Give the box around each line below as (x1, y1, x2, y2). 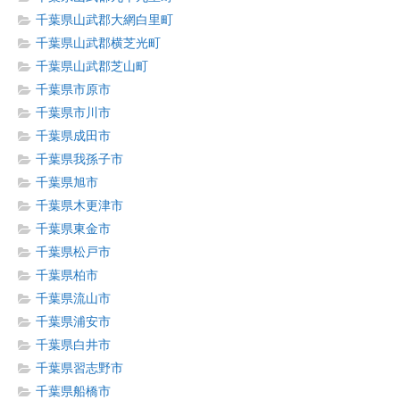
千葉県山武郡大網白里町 (36, 13, 173, 27)
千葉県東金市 (36, 222, 111, 236)
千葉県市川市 (36, 106, 111, 120)
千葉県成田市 (36, 129, 111, 143)
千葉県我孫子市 (36, 153, 123, 166)
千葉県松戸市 (36, 246, 111, 259)
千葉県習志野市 (36, 362, 123, 375)
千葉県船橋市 (36, 385, 111, 398)
